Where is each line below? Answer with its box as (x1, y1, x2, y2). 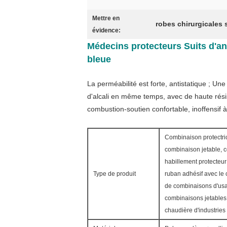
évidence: (92, 27, 121, 34)
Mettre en (92, 15, 120, 22)
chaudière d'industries (165, 207, 225, 214)
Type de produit (93, 170, 136, 177)
